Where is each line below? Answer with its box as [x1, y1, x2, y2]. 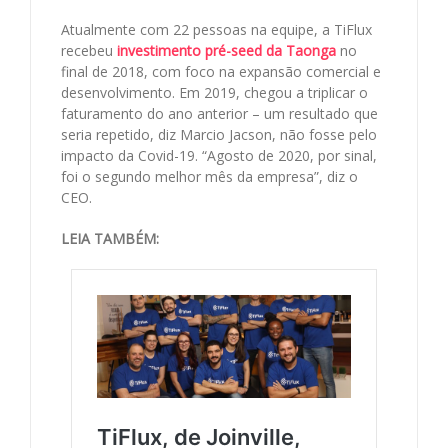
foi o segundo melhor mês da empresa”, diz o [61, 166, 358, 186]
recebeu [61, 40, 117, 60]
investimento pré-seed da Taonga [117, 40, 336, 60]
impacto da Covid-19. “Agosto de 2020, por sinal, [61, 145, 377, 165]
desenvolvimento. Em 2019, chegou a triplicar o [61, 82, 368, 102]
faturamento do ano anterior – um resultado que [61, 103, 378, 123]
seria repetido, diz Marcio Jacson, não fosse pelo [61, 124, 377, 144]
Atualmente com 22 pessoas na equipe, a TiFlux [61, 19, 372, 39]
